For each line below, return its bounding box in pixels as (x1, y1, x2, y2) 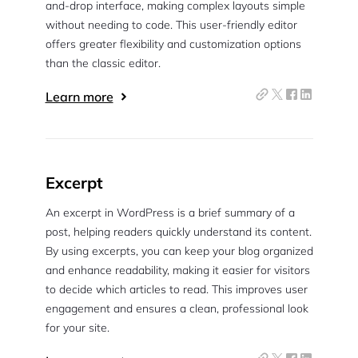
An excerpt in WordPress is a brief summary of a (45, 205, 295, 220)
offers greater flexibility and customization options (45, 37, 301, 51)
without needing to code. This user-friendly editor (45, 18, 297, 32)
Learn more (45, 89, 113, 105)
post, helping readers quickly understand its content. (45, 225, 312, 239)
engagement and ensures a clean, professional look (45, 301, 308, 316)
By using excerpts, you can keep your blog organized (45, 244, 313, 258)
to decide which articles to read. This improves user (45, 282, 308, 296)
